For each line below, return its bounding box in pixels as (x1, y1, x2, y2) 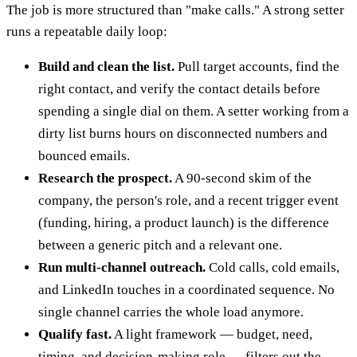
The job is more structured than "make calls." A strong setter (6, 2, 344, 18)
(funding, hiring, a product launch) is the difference (38, 214, 329, 230)
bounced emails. (38, 147, 130, 163)
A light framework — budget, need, (112, 326, 312, 342)
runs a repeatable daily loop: (6, 23, 167, 39)
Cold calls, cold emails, (206, 259, 339, 275)
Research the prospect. (38, 170, 172, 186)
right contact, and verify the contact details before (38, 80, 320, 96)
